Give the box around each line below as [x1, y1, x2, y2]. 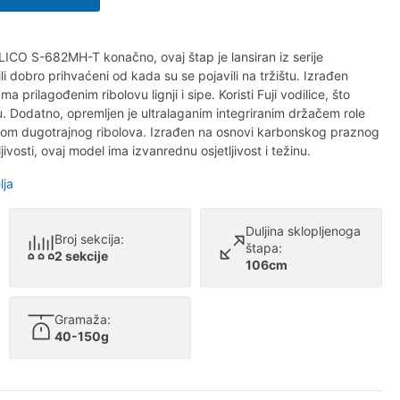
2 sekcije [54, 248, 108, 264]
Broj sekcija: [54, 231, 124, 247]
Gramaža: [54, 311, 111, 327]
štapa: [246, 239, 282, 255]
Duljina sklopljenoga [246, 222, 361, 238]
